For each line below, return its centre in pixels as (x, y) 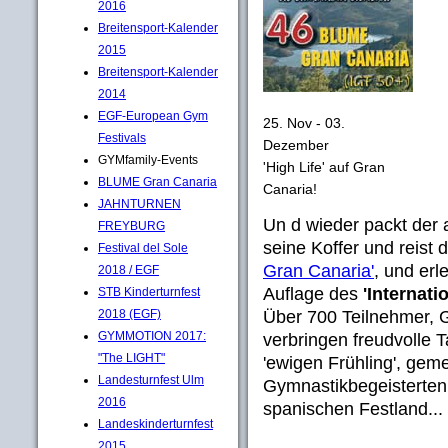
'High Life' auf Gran (324, 166)
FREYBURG (131, 225)
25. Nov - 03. (304, 122)
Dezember (296, 144)
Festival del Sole (143, 247)
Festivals (122, 137)
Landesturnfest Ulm (151, 379)
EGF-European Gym (153, 115)
